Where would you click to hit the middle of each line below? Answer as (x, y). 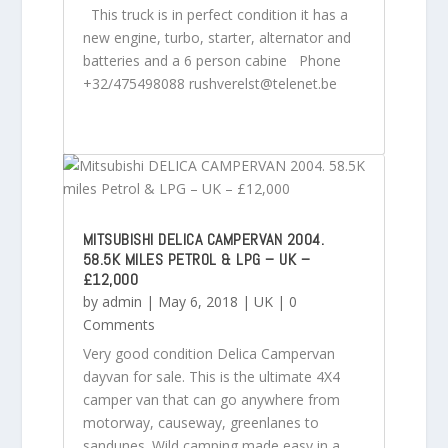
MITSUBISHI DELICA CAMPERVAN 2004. (203, 239)
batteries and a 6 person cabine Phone (211, 60)
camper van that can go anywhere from (211, 399)
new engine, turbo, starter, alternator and (216, 37)
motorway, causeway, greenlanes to (200, 422)
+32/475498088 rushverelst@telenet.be (209, 83)
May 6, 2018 (197, 301)
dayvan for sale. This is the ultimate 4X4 (211, 376)
